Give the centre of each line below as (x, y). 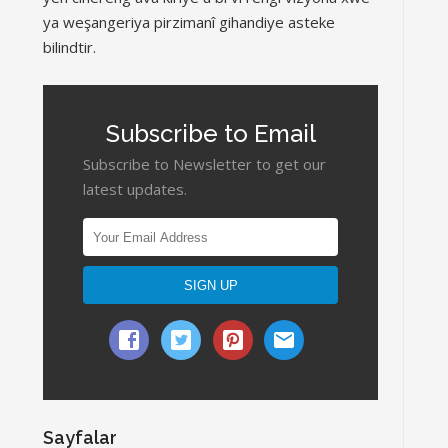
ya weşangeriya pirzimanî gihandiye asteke (189, 22)
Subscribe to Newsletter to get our (204, 164)
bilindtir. (69, 47)
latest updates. (135, 189)
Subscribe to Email (210, 133)
